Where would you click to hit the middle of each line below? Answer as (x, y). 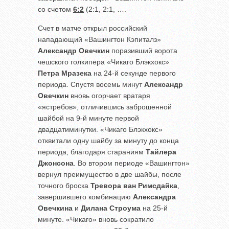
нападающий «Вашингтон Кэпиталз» (99, 39)
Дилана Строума (111, 208)
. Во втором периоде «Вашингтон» (132, 163)
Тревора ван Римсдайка (134, 185)
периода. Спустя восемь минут (91, 84)
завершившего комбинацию (85, 197)
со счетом (55, 9)
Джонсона (56, 163)
